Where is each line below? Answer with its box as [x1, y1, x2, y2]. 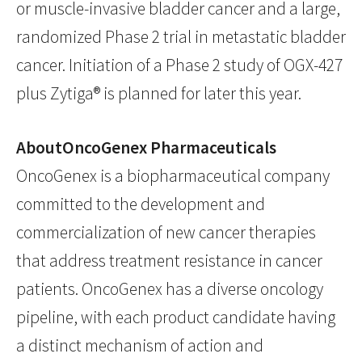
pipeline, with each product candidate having [16, 306, 335, 329]
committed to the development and [16, 193, 265, 216]
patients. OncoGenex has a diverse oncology [16, 278, 323, 301]
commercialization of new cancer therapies [16, 221, 316, 244]
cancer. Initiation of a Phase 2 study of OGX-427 [16, 54, 343, 77]
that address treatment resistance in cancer [16, 250, 322, 272]
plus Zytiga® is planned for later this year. [16, 82, 301, 105]
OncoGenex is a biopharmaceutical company [16, 165, 330, 187]
